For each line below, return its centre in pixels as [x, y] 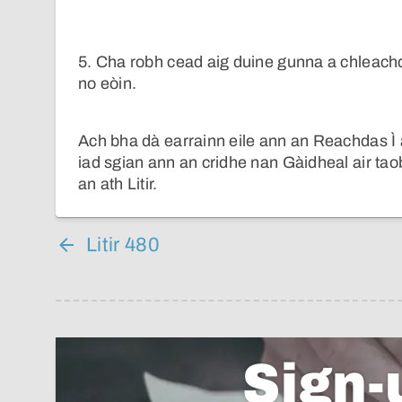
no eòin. [108, 84]
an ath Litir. [118, 184]
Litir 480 [123, 245]
